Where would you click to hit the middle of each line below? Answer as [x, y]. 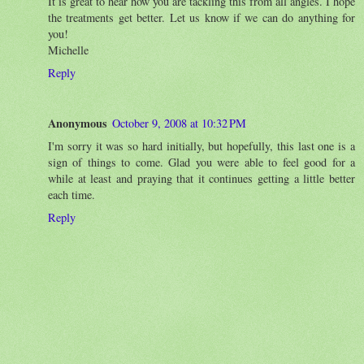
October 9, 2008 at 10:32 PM [179, 123]
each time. [71, 194]
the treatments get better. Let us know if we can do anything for [201, 17]
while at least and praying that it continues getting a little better [201, 178]
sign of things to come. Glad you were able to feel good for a [201, 162]
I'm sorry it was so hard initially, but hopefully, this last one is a [201, 145]
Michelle [68, 50]
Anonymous [78, 123]
